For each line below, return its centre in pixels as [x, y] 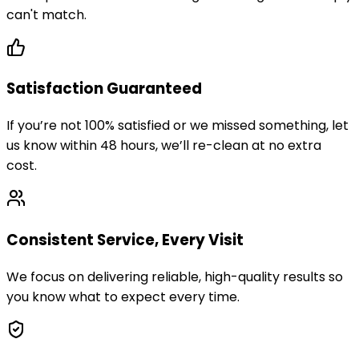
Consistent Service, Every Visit [125, 240]
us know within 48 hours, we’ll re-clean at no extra [164, 146]
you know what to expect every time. [123, 296]
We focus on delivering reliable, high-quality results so [175, 276]
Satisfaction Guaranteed [104, 89]
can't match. [46, 14]
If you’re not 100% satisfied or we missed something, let [177, 126]
